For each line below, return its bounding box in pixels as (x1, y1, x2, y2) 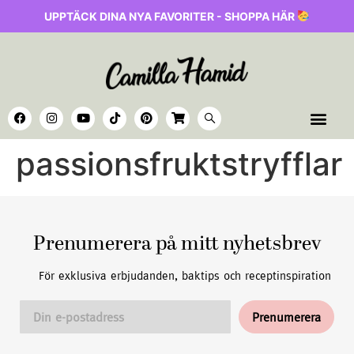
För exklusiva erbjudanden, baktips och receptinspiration (39, 269, 331, 283)
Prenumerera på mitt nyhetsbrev (33, 234, 321, 257)
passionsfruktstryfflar (16, 145, 342, 184)
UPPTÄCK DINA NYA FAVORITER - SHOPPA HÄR (44, 9, 298, 23)
